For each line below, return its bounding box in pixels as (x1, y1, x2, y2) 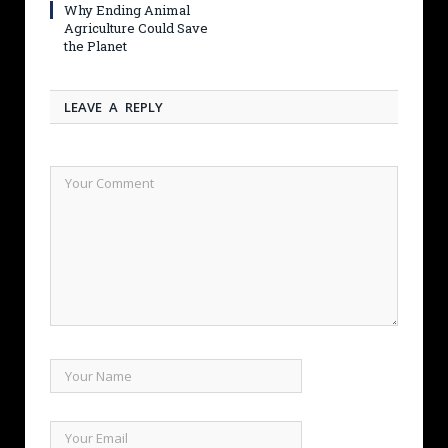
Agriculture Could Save (64, 18, 208, 37)
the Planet (64, 36, 127, 55)
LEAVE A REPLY (64, 97, 163, 116)
